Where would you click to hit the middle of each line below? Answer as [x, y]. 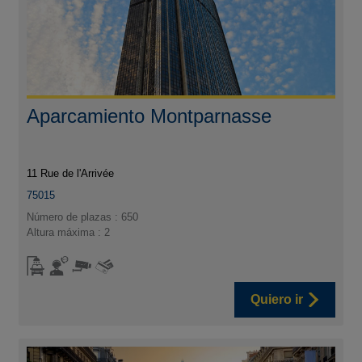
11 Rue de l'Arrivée [71, 173]
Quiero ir [276, 299]
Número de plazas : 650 [83, 217]
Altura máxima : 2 [69, 232]
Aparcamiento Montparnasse [149, 116]
